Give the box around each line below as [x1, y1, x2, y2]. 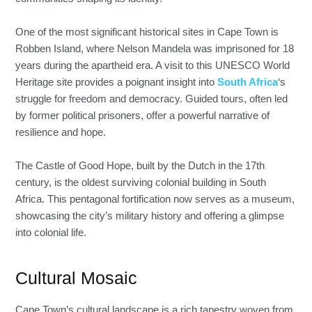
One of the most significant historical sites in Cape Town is [15, 26, 279, 38]
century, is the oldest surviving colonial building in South [15, 176, 267, 188]
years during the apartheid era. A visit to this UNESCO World [15, 59, 290, 71]
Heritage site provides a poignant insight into [15, 76, 218, 88]
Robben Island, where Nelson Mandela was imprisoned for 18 [15, 42, 295, 54]
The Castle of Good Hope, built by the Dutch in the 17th [15, 159, 265, 171]
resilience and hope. [15, 126, 107, 138]
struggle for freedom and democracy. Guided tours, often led [15, 93, 288, 104]
